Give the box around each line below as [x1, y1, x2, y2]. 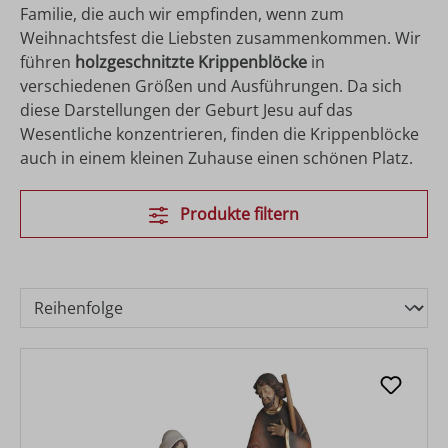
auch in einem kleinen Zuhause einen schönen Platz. [20, 146, 413, 169]
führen [20, 50, 75, 73]
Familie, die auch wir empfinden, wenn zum [20, 2, 344, 25]
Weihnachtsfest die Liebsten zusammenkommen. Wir [20, 26, 421, 49]
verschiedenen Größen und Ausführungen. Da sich [20, 74, 402, 97]
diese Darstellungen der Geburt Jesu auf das [20, 98, 353, 121]
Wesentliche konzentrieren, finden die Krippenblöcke [20, 122, 419, 145]
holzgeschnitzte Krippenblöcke [75, 50, 307, 73]
